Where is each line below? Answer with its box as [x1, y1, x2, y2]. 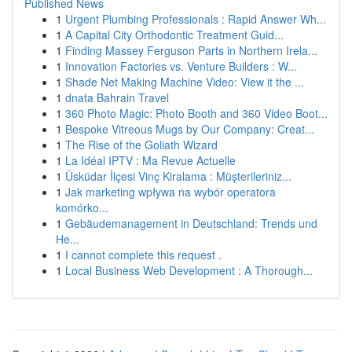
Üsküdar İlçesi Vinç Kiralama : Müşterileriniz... [65, 168, 291, 184]
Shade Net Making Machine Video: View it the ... [65, 74, 304, 90]
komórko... [56, 200, 108, 215]
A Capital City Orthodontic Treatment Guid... [65, 27, 284, 42]
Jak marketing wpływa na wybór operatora [65, 184, 276, 200]
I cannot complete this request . [65, 247, 222, 262]
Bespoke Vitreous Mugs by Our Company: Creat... [65, 121, 314, 137]
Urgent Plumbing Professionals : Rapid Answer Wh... [65, 11, 326, 27]
